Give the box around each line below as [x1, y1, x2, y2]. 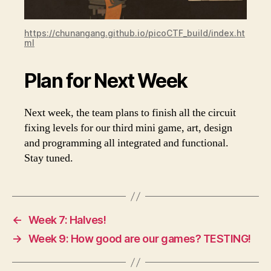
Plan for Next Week [24, 69, 188, 93]
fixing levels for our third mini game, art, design [24, 121, 232, 135]
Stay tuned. [24, 151, 73, 166]
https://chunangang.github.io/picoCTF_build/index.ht [24, 28, 245, 39]
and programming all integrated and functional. [24, 136, 229, 151]
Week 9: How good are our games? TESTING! [28, 232, 251, 246]
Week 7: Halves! [28, 214, 106, 227]
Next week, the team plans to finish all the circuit [24, 106, 236, 120]
